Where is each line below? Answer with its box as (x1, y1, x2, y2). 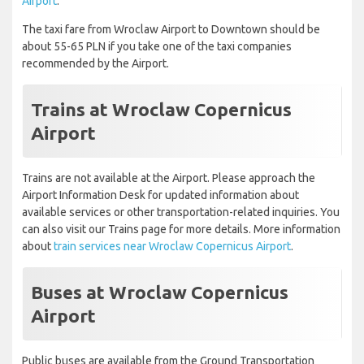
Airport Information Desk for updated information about (22, 188, 299, 202)
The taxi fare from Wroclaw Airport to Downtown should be (22, 23, 320, 37)
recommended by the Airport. (22, 57, 169, 71)
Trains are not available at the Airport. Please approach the (22, 171, 315, 185)
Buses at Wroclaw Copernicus (31, 282, 288, 303)
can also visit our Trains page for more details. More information (22, 223, 340, 236)
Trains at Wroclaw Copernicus (31, 99, 292, 120)
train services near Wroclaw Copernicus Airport (54, 240, 291, 253)
